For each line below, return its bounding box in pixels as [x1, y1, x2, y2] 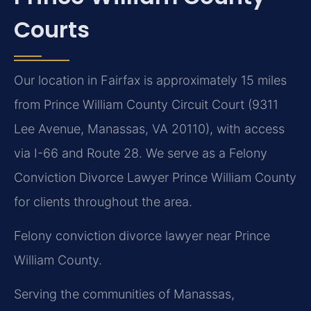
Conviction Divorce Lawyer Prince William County [14, 169, 296, 185]
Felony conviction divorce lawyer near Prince [14, 228, 270, 244]
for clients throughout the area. [14, 194, 192, 209]
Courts [14, 13, 90, 45]
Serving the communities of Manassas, [14, 287, 235, 302]
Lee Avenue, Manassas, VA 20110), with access [14, 121, 285, 136]
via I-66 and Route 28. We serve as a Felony [14, 145, 267, 160]
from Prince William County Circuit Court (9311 [14, 96, 278, 112]
